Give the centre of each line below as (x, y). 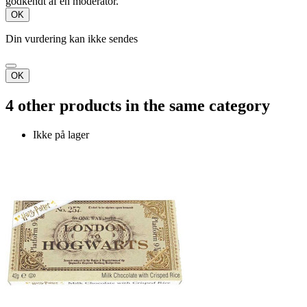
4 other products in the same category (138, 106)
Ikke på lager (61, 135)
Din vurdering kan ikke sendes (72, 39)
